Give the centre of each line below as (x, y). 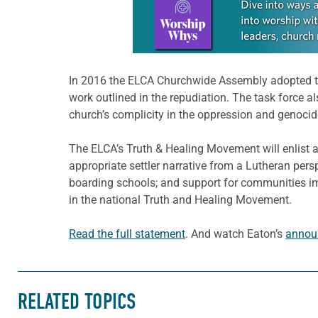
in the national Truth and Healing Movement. (180, 199)
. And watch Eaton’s (235, 234)
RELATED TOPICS (77, 302)
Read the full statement (127, 234)
